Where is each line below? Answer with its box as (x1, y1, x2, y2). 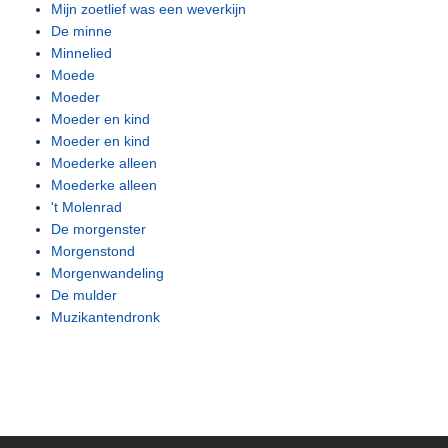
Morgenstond (51, 243, 136, 259)
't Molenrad (51, 199, 123, 215)
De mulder (51, 287, 118, 303)
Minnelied (51, 45, 113, 61)
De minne (51, 23, 113, 39)
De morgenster (51, 221, 147, 237)
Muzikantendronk (51, 309, 161, 325)
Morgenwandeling (51, 265, 165, 281)
